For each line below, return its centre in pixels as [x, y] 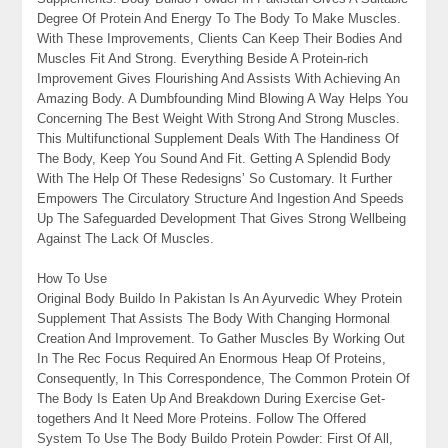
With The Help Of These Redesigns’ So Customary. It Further [215, 179]
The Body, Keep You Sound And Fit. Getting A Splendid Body [214, 159]
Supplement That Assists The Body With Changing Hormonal [214, 319]
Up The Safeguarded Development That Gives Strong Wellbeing [222, 219]
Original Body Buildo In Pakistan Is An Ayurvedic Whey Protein [220, 299]
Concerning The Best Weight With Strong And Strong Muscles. [219, 119]
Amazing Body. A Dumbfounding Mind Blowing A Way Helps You [223, 99]
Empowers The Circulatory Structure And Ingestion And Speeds [221, 199]
